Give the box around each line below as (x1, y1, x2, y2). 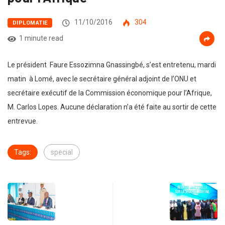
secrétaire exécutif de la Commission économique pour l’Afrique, (8, 89, 212, 97)
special (51, 148, 73, 157)
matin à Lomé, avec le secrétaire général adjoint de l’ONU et (8, 75, 196, 83)
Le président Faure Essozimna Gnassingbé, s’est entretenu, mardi (8, 61, 216, 69)
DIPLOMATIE (13, 20, 48, 27)
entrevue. (8, 117, 38, 126)
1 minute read (19, 34, 63, 43)
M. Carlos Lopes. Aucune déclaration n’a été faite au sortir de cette (8, 103, 216, 111)
